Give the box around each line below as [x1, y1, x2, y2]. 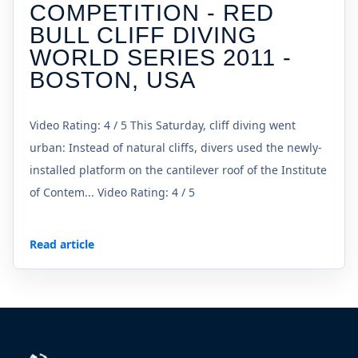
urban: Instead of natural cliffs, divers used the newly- [30, 140, 322, 156]
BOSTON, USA [30, 67, 197, 93]
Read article [30, 236, 94, 252]
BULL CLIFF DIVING [30, 22, 258, 49]
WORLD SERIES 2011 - [30, 45, 292, 71]
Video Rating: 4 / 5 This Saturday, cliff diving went [30, 117, 296, 133]
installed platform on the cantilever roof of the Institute [30, 162, 327, 178]
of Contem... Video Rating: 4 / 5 [30, 185, 195, 201]
